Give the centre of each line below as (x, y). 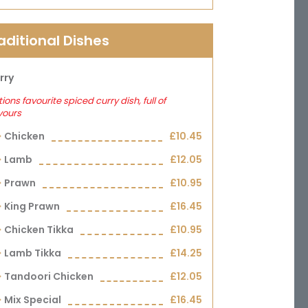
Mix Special (32, 300)
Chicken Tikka (38, 230)
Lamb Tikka (32, 253)
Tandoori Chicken (48, 276)
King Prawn (32, 206)
